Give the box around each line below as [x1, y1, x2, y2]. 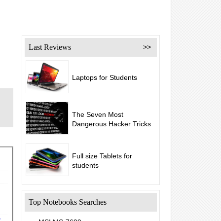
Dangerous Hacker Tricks [72, 120, 151, 128]
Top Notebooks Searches [29, 197, 107, 207]
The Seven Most [72, 110, 123, 118]
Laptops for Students [72, 74, 137, 81]
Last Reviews [29, 42, 71, 52]
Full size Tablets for [72, 152, 132, 160]
